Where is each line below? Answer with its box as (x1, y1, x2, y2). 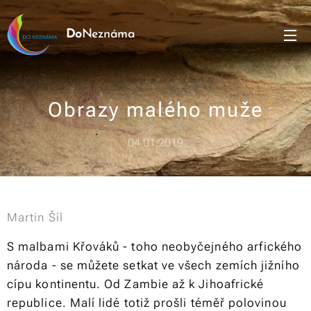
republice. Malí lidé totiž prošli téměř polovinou (7, 296, 287, 310)
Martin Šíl (7, 210, 63, 224)
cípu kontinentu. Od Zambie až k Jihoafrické (7, 277, 264, 291)
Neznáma (81, 28, 135, 41)
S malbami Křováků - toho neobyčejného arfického (7, 239, 303, 253)
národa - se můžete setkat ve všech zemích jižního (7, 258, 300, 272)
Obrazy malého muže (47, 98, 264, 121)
